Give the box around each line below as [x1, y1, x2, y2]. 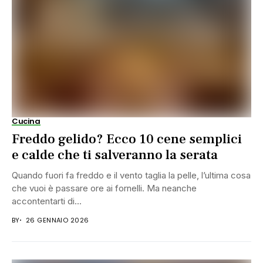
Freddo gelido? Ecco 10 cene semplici [12, 130, 242, 148]
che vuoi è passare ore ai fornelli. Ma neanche [12, 182, 197, 194]
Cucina [12, 115, 41, 127]
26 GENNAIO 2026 [25, 215, 89, 225]
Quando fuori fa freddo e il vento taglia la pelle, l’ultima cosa [12, 169, 251, 181]
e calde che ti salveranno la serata [12, 146, 218, 164]
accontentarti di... [12, 195, 82, 207]
